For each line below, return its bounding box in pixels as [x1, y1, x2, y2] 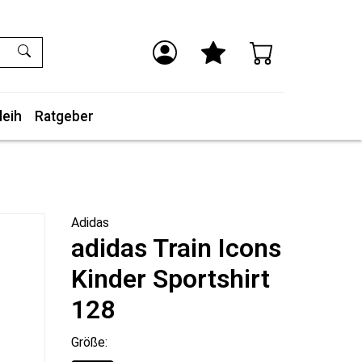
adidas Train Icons [71, 233, 281, 263]
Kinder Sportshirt [71, 263, 270, 294]
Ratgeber [35, 108, 94, 124]
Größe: [71, 335, 107, 350]
